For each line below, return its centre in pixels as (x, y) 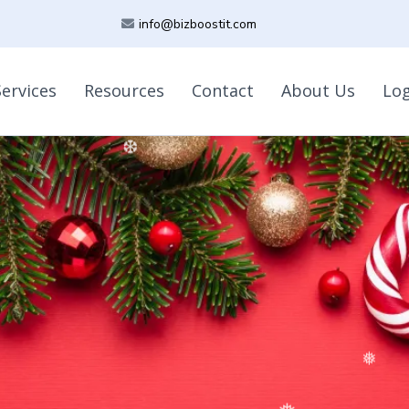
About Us (319, 90)
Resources (125, 90)
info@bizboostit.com (198, 24)
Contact (223, 90)
